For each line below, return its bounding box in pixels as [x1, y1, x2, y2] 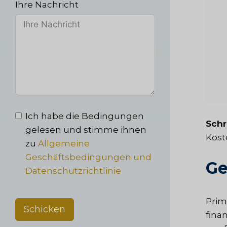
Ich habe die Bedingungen [25, 110, 144, 121]
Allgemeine [38, 138, 90, 148]
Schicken [24, 203, 65, 215]
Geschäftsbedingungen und [25, 152, 152, 162]
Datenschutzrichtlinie [25, 165, 121, 176]
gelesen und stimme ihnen [25, 124, 146, 135]
